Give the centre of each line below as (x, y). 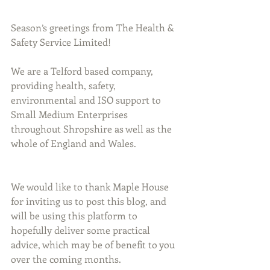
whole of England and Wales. (74, 143)
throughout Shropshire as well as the (93, 129)
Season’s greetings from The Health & (94, 28)
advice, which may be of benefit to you (94, 245)
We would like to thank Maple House (91, 187)
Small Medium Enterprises (71, 115)
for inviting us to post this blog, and (90, 201)
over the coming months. (66, 259)
